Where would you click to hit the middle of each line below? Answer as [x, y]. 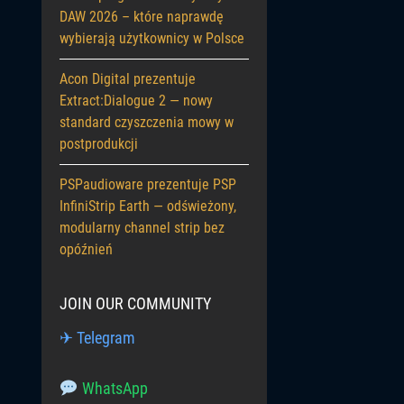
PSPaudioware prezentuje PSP [148, 184]
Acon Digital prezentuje [128, 79]
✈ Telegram [97, 338]
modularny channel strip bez [142, 228]
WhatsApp [113, 388]
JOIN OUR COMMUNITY [135, 303]
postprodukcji [99, 144]
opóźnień [86, 249]
